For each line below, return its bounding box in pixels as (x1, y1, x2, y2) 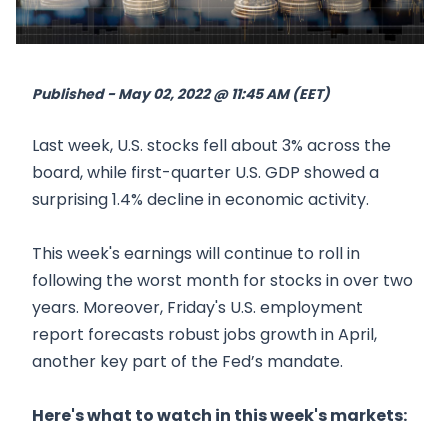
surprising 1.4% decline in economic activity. (32, 188, 369, 211)
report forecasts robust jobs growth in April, (32, 323, 377, 346)
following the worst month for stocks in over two (32, 269, 413, 292)
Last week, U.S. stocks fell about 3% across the (32, 134, 391, 157)
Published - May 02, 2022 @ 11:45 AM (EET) (32, 84, 330, 104)
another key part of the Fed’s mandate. (32, 350, 343, 373)
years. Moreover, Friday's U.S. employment (32, 296, 363, 319)
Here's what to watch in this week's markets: (32, 404, 407, 427)
